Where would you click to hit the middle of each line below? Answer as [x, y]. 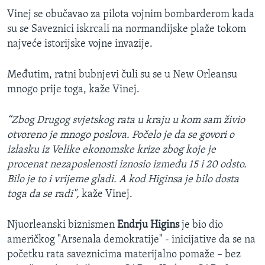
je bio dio [201, 225]
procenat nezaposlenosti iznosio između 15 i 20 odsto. [127, 165]
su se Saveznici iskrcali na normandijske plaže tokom [127, 30]
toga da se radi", [44, 195]
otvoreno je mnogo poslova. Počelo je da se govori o [121, 135]
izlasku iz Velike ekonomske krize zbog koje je [112, 150]
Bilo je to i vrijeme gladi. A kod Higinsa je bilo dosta [123, 180]
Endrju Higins [148, 225]
